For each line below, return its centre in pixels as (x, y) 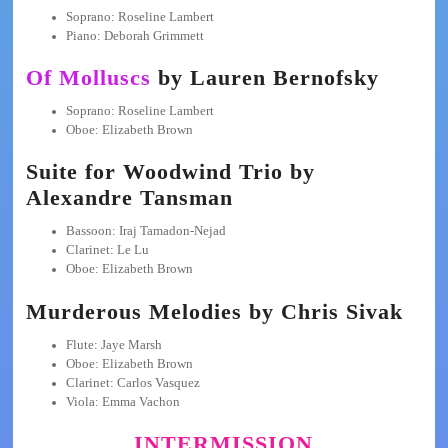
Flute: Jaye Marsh (113, 344)
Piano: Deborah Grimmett (134, 35)
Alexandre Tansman (129, 198)
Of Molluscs (88, 77)
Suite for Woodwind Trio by (170, 172)
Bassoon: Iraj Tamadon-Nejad (145, 231)
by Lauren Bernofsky (264, 77)
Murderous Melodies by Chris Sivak (214, 311)
